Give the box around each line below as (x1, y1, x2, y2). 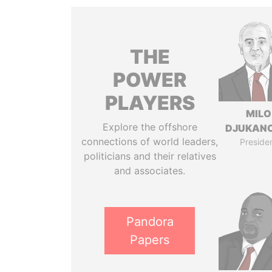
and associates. (114, 165, 186, 177)
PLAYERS (104, 91, 195, 115)
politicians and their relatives (83, 150, 216, 162)
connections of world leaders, (81, 135, 219, 148)
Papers (130, 233, 170, 247)
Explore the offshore (102, 121, 197, 133)
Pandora (126, 214, 174, 229)
